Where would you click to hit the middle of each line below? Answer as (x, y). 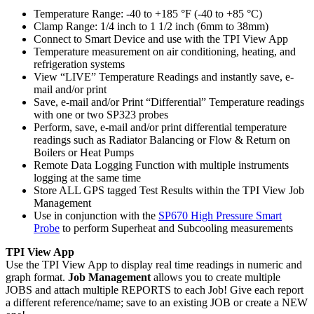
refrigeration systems (79, 64)
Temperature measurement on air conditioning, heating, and (165, 51)
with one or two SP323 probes (101, 114)
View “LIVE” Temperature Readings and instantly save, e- (164, 76)
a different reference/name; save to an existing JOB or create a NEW (157, 302)
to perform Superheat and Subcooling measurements (176, 228)
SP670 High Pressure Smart (220, 215)
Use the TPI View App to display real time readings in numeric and (154, 264)
